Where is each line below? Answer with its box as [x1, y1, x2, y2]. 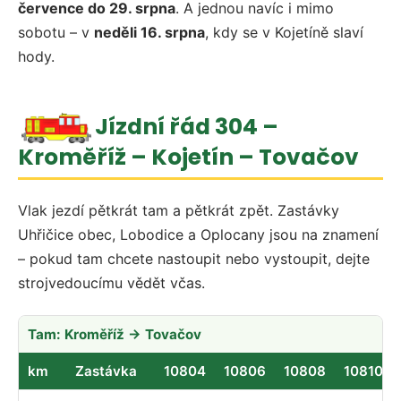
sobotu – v [18, 22, 94, 41]
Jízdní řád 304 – [94, 111, 278, 143]
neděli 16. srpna [94, 22, 205, 41]
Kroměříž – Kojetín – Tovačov [18, 141, 359, 174]
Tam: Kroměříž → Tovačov [28, 325, 201, 343]
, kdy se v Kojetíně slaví [205, 22, 363, 41]
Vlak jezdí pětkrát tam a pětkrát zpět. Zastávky [18, 200, 339, 219]
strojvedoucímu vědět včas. [18, 273, 205, 292]
